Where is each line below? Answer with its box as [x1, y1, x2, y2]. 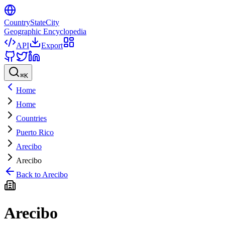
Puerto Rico [16, 128, 54, 137]
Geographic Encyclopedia [4, 27, 86, 36]
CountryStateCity [4, 18, 59, 27]
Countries [16, 114, 47, 123]
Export [41, 41, 63, 50]
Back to [16, 170, 42, 179]
